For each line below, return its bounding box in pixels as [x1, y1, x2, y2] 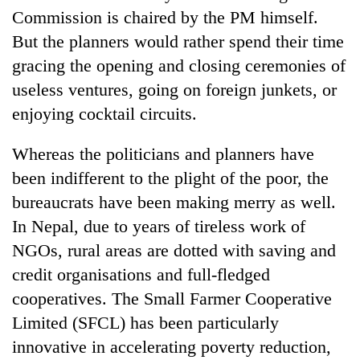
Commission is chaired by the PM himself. [12, 6, 318, 27]
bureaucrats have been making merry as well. [12, 191, 336, 212]
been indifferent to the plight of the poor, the [12, 167, 329, 188]
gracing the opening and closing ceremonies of [12, 55, 346, 76]
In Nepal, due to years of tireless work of [12, 215, 305, 236]
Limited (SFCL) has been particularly [12, 312, 279, 333]
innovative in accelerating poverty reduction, [12, 336, 331, 357]
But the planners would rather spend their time [12, 31, 344, 51]
